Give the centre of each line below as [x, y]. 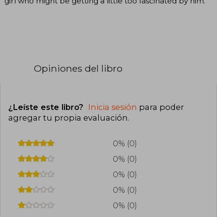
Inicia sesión [113, 107]
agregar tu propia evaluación [68, 117]
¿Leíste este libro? [47, 107]
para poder [161, 107]
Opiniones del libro [78, 69]
